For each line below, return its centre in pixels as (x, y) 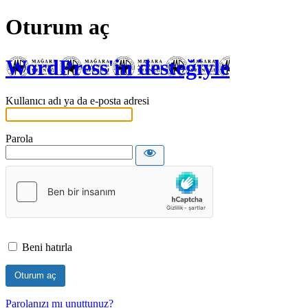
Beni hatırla (47, 247)
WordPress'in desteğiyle (118, 67)
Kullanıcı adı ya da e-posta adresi (77, 101)
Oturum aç (57, 27)
